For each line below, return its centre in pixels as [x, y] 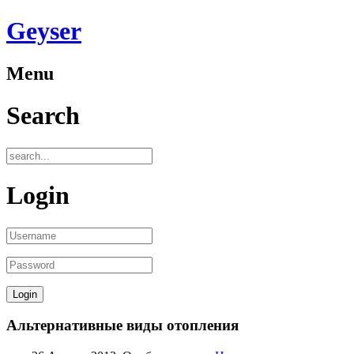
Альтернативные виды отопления [122, 326]
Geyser [44, 31]
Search [43, 116]
